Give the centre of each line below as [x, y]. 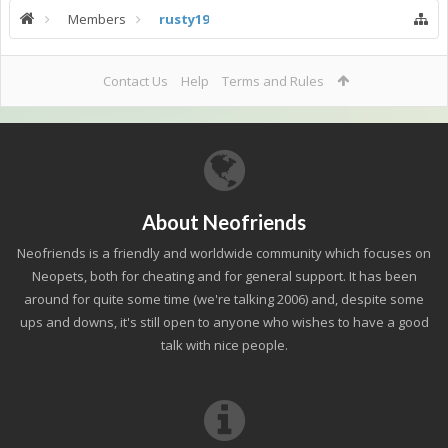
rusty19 [184, 19]
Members [97, 19]
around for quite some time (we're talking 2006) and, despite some [224, 299]
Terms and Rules [272, 81]
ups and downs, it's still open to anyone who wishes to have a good [224, 322]
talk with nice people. [224, 345]
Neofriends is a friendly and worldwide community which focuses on [224, 253]
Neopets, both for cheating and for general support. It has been [224, 276]
